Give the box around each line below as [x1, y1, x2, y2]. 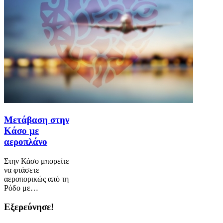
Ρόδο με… [4, 183, 38, 192]
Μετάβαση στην [4, 114, 69, 125]
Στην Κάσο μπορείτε [4, 156, 69, 165]
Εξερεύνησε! [4, 202, 54, 213]
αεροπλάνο [4, 136, 47, 147]
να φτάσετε [4, 165, 39, 174]
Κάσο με [4, 125, 39, 136]
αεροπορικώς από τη [4, 174, 69, 183]
